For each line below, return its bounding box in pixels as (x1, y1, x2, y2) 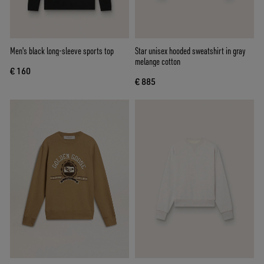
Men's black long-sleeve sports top (10, 44, 114, 57)
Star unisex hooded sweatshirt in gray (135, 44, 246, 57)
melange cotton (135, 55, 180, 67)
